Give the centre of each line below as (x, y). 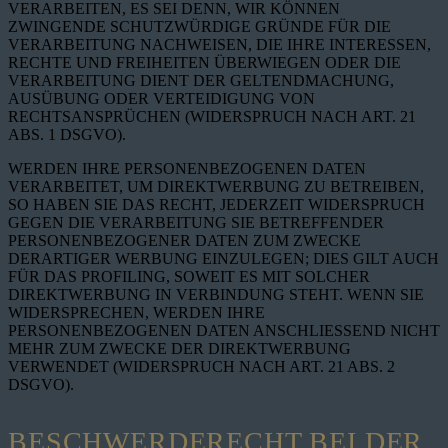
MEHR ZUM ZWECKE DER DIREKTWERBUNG (179, 349)
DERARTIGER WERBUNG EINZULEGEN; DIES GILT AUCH (223, 259)
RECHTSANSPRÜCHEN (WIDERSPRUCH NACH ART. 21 (212, 117)
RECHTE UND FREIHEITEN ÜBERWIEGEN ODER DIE (204, 63)
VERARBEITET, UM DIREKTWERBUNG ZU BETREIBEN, (216, 187)
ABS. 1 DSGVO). (67, 135)
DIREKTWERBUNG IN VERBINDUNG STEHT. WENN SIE (216, 295)
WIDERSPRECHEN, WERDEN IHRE (136, 313)
